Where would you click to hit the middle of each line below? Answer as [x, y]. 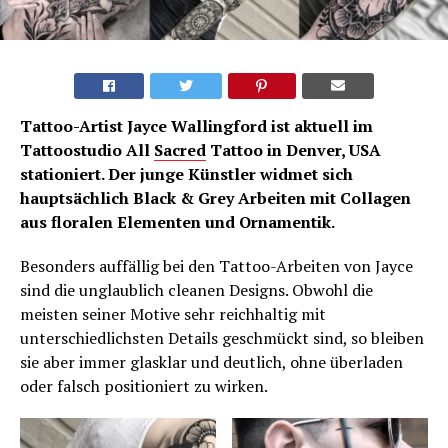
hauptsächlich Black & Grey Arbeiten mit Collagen [215, 197]
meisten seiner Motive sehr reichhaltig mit [173, 313]
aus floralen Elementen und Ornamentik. [177, 221]
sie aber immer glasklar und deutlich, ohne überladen [211, 361]
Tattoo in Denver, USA [293, 149]
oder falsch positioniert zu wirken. [144, 385]
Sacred [180, 149]
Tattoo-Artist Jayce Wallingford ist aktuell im [196, 125]
